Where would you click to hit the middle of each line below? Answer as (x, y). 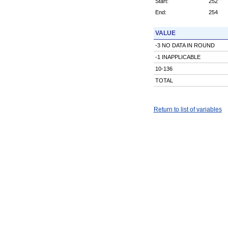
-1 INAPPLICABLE (178, 57)
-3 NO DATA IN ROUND (185, 45)
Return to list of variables (188, 109)
